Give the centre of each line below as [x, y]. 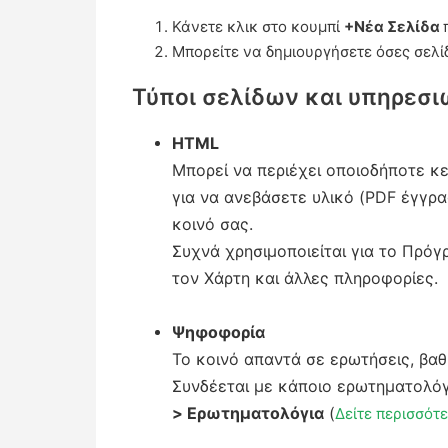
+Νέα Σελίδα [393, 27]
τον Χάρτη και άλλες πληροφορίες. [304, 277]
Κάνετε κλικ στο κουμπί [257, 27]
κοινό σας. [212, 223]
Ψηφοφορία [218, 331]
